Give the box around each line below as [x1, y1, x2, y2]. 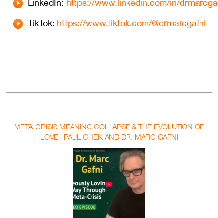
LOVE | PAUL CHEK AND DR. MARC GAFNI [40, 132, 178, 142]
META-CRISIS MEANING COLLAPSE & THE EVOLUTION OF [14, 122, 204, 131]
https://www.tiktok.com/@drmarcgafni [57, 18, 206, 29]
